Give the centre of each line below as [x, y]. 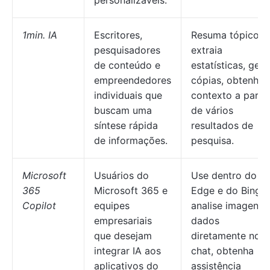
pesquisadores [127, 50]
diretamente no [226, 236]
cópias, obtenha [228, 80]
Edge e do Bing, [227, 190]
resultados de [222, 125]
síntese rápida [126, 125]
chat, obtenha [222, 251]
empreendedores [133, 80]
